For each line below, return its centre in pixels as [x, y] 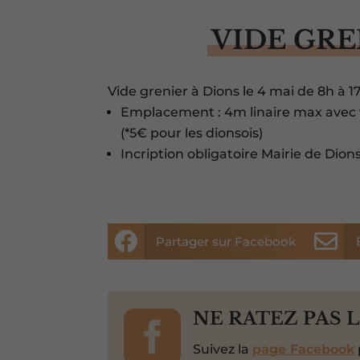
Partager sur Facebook [226, 241]
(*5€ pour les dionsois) [192, 133]
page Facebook [304, 349]
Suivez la [223, 349]
